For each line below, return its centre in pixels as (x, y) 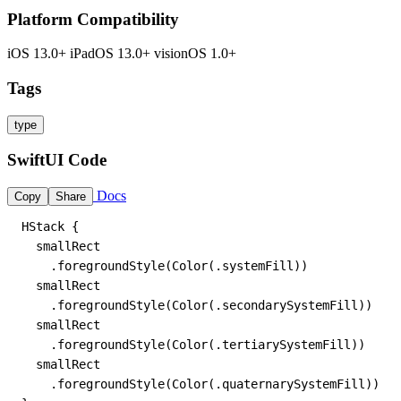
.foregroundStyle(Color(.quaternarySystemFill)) (200, 384)
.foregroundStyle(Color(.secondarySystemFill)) (197, 306)
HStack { (50, 227)
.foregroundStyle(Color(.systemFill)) (165, 266)
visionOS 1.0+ (195, 54)
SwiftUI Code (57, 160)
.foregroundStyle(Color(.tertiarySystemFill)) (193, 345)
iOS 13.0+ (38, 54)
